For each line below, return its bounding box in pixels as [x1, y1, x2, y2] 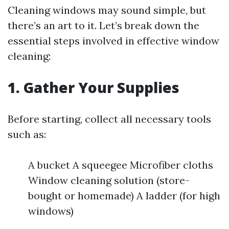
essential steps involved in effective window [8, 34, 219, 47]
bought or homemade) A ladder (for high [28, 189, 220, 202]
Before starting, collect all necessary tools [8, 112, 211, 125]
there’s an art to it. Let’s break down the [8, 19, 199, 32]
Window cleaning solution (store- [28, 174, 190, 187]
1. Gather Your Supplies [8, 78, 179, 97]
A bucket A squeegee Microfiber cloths [28, 158, 213, 171]
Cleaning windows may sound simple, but [8, 4, 206, 16]
